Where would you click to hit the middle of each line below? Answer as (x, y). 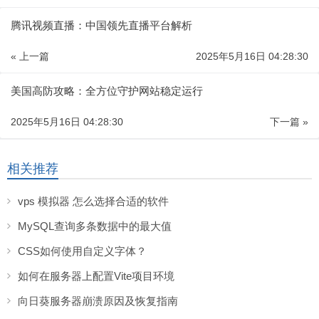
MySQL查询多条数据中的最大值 (95, 226)
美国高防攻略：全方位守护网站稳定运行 (107, 90)
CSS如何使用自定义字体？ (82, 251)
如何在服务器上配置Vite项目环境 (96, 276)
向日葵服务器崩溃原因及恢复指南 (98, 300)
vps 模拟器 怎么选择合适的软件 (93, 201)
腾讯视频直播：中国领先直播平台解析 (101, 25)
